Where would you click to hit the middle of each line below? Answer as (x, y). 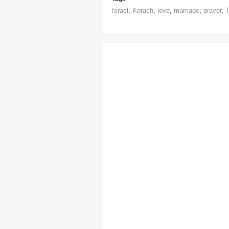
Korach (143, 10)
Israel (120, 10)
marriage (187, 10)
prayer (212, 10)
